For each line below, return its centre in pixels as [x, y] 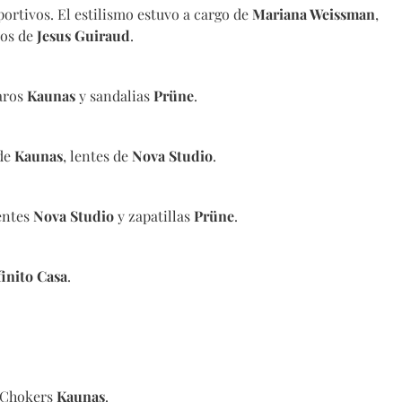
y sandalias [114, 96]
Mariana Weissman [314, 14]
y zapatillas [154, 216]
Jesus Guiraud [83, 36]
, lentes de [97, 156]
